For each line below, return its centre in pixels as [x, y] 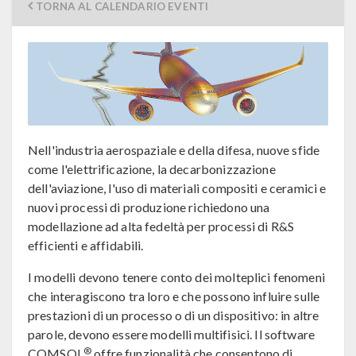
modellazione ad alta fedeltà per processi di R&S [161, 226]
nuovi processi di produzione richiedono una [149, 207]
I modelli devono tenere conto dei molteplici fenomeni [176, 277]
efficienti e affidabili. [86, 246]
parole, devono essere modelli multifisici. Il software [172, 335]
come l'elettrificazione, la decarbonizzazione [152, 169]
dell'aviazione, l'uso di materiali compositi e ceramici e [177, 188]
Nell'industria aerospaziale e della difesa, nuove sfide [174, 150]
